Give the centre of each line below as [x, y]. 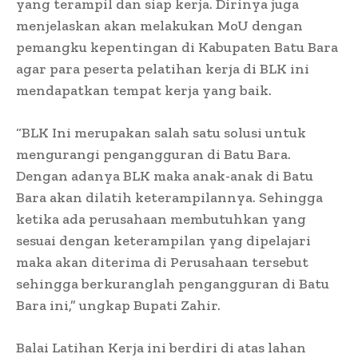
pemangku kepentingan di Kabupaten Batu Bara [177, 47]
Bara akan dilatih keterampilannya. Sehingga [169, 197]
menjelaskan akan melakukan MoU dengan [159, 25]
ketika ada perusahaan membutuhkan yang [161, 219]
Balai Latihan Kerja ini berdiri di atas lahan [161, 347]
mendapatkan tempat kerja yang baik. [144, 90]
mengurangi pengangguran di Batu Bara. [153, 154]
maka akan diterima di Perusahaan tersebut [162, 262]
